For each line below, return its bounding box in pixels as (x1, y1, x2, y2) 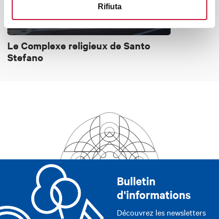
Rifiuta (97, 2, 122, 11)
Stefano (7, 50, 43, 64)
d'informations (117, 187, 191, 202)
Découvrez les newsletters (117, 207, 206, 218)
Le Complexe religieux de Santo (7, 38, 150, 52)
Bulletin (117, 173, 155, 188)
